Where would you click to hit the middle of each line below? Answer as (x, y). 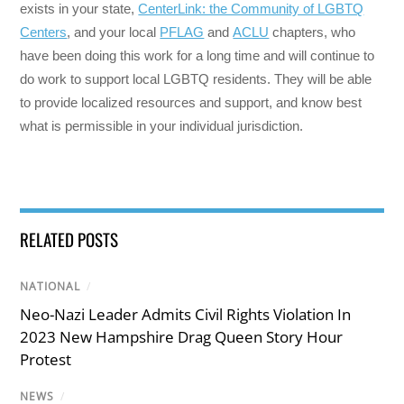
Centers (44, 32)
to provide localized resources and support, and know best (191, 103)
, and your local (114, 32)
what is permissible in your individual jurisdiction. (162, 126)
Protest (46, 359)
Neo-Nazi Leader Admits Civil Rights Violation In (186, 314)
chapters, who (312, 32)
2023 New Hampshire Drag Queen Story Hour (182, 336)
